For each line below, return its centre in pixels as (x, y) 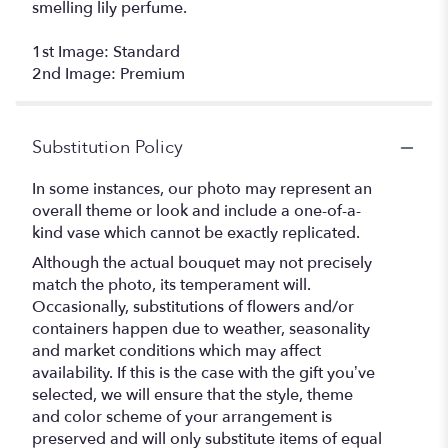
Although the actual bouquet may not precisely (202, 263)
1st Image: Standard (106, 52)
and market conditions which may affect (176, 351)
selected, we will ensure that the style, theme (192, 395)
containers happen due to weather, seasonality (201, 329)
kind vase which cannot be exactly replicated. (196, 233)
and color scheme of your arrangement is (182, 417)
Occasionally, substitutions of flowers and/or (193, 307)
